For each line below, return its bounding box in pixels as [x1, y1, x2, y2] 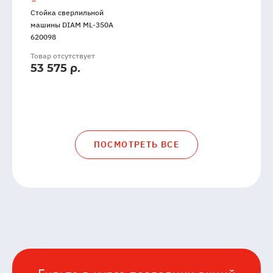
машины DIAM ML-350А [30, 20, 113, 30]
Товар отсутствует [30, 51, 95, 61]
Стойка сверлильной [30, 8, 104, 18]
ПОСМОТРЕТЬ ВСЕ [93, 139, 180, 151]
